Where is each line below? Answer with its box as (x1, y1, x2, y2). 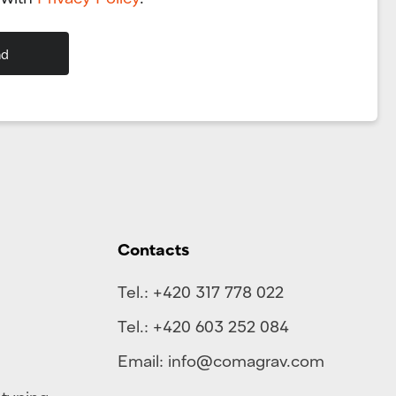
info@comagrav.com (167, 349, 324, 370)
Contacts (117, 239, 189, 260)
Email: (117, 349, 168, 370)
